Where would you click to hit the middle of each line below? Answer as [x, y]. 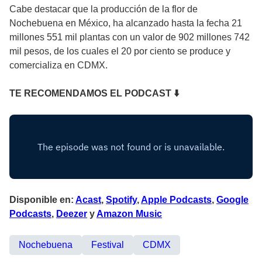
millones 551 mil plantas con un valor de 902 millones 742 [130, 37]
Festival [108, 245]
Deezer [72, 214]
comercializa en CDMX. [58, 65]
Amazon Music [129, 214]
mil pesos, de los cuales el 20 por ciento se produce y [120, 51]
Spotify [121, 200]
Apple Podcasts [176, 200]
